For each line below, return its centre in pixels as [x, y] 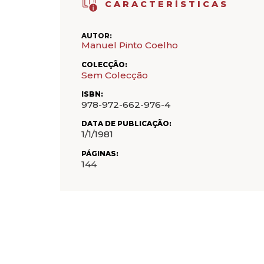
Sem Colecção [115, 75]
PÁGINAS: [100, 154]
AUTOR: [97, 36]
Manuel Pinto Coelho [130, 45]
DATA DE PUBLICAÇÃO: [126, 124]
